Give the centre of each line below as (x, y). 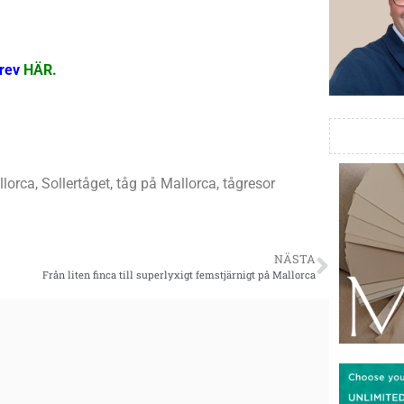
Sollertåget (76, 184)
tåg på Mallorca (166, 184)
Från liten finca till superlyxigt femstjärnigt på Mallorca (179, 275)
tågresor (249, 184)
